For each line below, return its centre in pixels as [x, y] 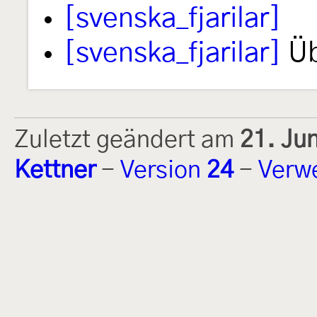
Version [163, 171]
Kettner [55, 171]
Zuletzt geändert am [127, 140]
